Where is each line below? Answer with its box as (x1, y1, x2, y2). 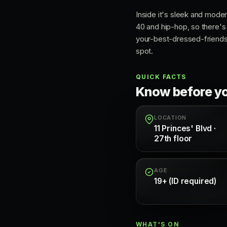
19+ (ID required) (154, 176, 217, 186)
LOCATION (154, 114, 187, 121)
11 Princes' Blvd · (154, 124, 216, 133)
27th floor (154, 134, 193, 143)
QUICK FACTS (136, 73, 186, 81)
